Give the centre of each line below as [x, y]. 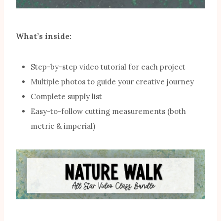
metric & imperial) [63, 126]
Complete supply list [66, 97]
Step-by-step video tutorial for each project [108, 67]
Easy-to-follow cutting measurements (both [108, 111]
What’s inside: [44, 37]
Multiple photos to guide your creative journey [112, 82]
